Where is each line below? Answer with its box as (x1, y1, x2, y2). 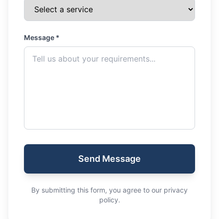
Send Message (78, 153, 141, 164)
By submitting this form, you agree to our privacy (31, 186, 188, 194)
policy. (99, 196, 120, 204)
